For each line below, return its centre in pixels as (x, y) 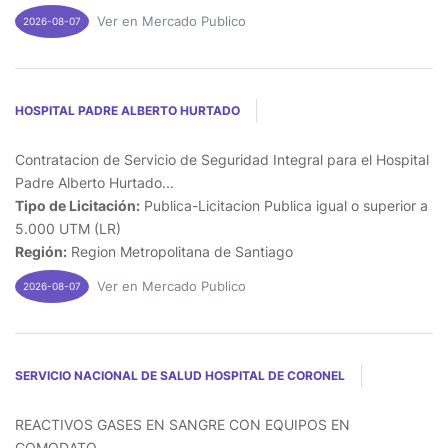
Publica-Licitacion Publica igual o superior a (284, 205)
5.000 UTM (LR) (68, 228)
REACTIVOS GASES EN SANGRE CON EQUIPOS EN (182, 424)
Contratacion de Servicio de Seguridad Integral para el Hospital (222, 159)
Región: (41, 251)
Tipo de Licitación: (77, 205)
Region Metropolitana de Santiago (180, 251)
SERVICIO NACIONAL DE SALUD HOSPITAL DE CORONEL (180, 375)
